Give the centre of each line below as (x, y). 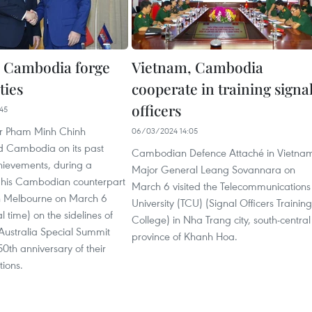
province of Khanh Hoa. (185, 236)
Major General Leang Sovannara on (213, 169)
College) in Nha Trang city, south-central (221, 219)
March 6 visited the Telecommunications (221, 186)
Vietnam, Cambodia (197, 67)
